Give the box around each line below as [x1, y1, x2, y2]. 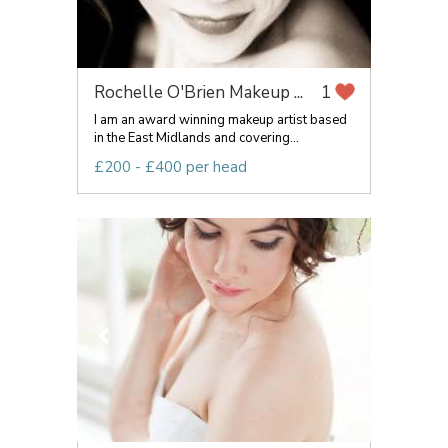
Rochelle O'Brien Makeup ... [94, 81, 303, 104]
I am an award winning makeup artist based [94, 111, 347, 129]
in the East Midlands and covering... [94, 129, 299, 147]
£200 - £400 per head [94, 157, 247, 177]
